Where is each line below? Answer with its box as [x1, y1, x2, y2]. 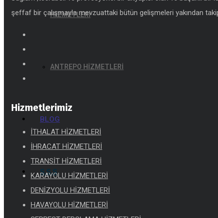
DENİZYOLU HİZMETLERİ [31, 186, 110, 195]
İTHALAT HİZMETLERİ [31, 127, 101, 136]
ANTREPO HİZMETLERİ [50, 63, 124, 71]
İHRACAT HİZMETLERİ [31, 142, 102, 151]
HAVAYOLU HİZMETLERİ [31, 200, 108, 209]
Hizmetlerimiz [11, 102, 73, 113]
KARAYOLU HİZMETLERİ [31, 171, 108, 180]
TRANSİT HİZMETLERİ [31, 157, 102, 165]
